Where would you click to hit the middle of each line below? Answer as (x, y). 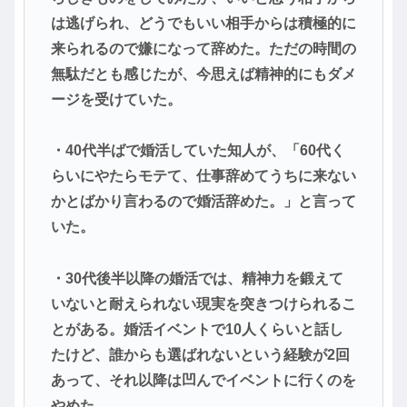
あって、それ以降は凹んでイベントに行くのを (203, 381)
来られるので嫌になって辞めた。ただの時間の (203, 48)
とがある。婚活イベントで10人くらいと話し (197, 330)
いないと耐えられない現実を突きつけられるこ (203, 304)
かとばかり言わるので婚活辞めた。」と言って (203, 202)
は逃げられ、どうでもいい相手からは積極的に (203, 23)
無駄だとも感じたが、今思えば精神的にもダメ (203, 74)
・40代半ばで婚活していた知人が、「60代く (198, 151)
